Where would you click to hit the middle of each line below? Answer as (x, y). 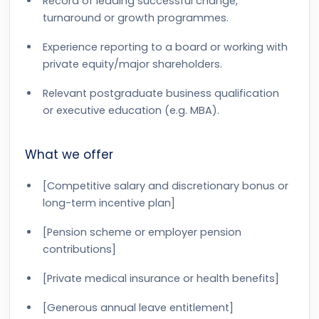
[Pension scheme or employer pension (142, 232)
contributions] (79, 249)
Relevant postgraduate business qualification (161, 93)
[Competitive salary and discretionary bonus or (166, 186)
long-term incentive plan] (109, 203)
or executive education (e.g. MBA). (131, 110)
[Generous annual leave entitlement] (138, 308)
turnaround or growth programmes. (136, 18)
